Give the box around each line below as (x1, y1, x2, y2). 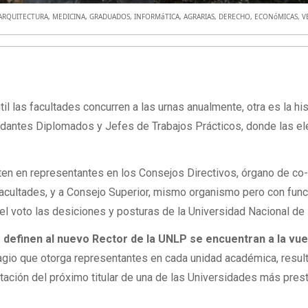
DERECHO (219, 11, 251, 21)
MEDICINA (52, 11, 86, 21)
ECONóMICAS (254, 11, 298, 21)
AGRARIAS (184, 11, 215, 21)
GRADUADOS (89, 11, 131, 21)
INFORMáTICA (134, 11, 180, 21)
